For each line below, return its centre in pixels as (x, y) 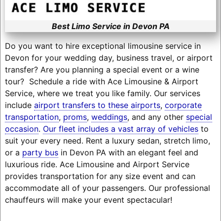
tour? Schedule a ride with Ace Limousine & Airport (101, 81)
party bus (40, 152)
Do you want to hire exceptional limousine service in (103, 46)
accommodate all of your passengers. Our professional (107, 188)
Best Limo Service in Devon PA (110, 26)
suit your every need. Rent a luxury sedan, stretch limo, (107, 140)
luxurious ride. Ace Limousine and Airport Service (97, 164)
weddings (109, 117)
